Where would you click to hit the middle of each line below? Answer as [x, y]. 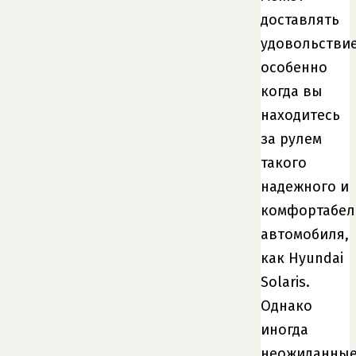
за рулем [291, 139]
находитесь [300, 115]
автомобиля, [305, 234]
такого [284, 163]
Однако [286, 306]
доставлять [300, 19]
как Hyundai [302, 258]
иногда [284, 329]
